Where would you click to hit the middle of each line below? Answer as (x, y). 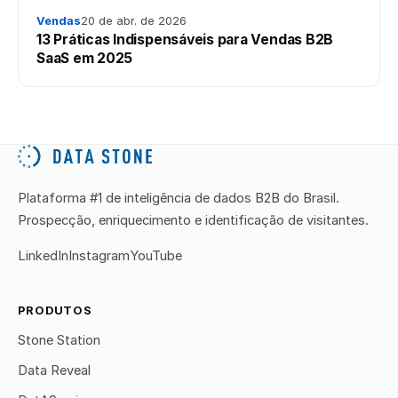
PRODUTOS (56, 310)
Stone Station (59, 341)
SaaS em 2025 (85, 58)
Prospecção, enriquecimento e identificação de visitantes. (193, 221)
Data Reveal (54, 370)
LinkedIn (43, 255)
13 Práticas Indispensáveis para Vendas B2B (185, 39)
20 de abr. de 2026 (134, 20)
